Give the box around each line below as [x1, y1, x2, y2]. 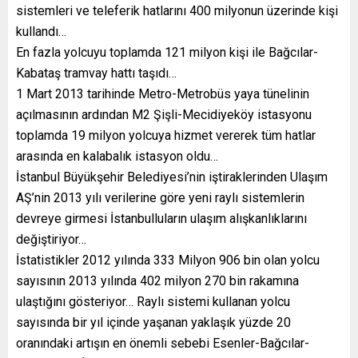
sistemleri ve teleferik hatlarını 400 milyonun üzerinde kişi [16, 3, 338, 19]
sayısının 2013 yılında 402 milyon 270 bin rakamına [16, 273, 299, 289]
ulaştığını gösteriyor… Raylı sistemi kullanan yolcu [16, 294, 290, 310]
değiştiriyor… [16, 232, 86, 248]
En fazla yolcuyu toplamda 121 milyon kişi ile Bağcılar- [16, 45, 318, 61]
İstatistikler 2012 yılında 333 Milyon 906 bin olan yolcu [16, 253, 320, 268]
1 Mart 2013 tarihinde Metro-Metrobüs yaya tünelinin [16, 86, 309, 102]
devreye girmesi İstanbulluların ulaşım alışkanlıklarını [16, 211, 307, 227]
